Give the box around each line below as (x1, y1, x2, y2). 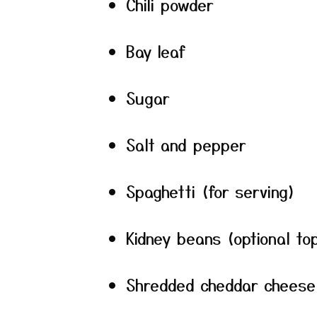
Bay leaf (126, 40, 185, 62)
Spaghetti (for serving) (126, 180, 296, 202)
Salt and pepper (126, 133, 246, 156)
